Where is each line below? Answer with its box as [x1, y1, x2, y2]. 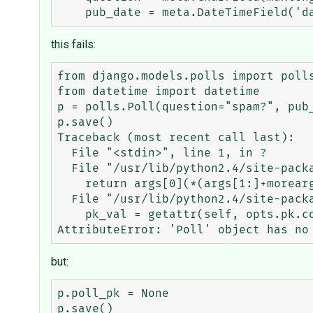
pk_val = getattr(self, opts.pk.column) [57, 209, 85, 221]
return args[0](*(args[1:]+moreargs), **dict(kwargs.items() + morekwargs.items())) [57, 178, 85, 190]
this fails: [51, 38, 96, 52]
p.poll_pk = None [57, 288, 169, 300]
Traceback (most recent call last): [57, 132, 295, 144]
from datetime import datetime [57, 86, 260, 98]
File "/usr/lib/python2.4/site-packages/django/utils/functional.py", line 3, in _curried [57, 163, 71, 175]
